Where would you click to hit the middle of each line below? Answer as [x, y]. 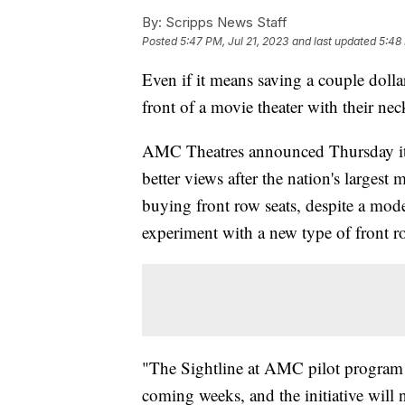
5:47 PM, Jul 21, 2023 [234, 41]
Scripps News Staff [225, 22]
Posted [161, 41]
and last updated [334, 41]
